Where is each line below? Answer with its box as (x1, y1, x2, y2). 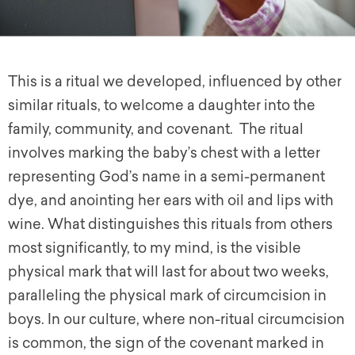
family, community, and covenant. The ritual (8, 120, 303, 139)
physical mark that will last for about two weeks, (8, 263, 329, 281)
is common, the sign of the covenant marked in (8, 334, 324, 353)
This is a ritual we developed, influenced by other (8, 73, 342, 91)
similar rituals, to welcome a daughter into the (8, 97, 315, 115)
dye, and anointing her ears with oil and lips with (8, 192, 334, 210)
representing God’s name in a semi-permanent (8, 168, 325, 186)
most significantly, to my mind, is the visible (8, 239, 301, 258)
